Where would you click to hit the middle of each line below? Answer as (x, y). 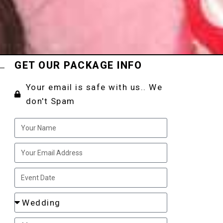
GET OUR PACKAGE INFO (78, 65)
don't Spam (50, 101)
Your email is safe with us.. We (94, 87)
